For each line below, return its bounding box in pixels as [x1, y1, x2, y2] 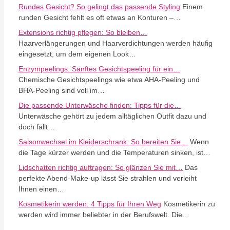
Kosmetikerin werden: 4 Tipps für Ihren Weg [18, 200, 161, 208]
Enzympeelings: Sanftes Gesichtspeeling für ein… [18, 65, 180, 73]
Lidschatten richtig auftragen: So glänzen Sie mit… [18, 163, 183, 172]
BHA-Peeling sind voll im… [18, 86, 105, 95]
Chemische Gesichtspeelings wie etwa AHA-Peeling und [18, 75, 200, 84]
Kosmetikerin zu [161, 200, 215, 208]
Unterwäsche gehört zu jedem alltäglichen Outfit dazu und [18, 112, 206, 121]
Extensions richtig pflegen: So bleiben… [18, 28, 147, 37]
